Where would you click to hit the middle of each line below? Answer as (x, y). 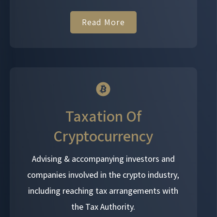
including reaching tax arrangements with (103, 190)
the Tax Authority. (103, 206)
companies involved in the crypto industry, (103, 174)
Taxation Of (103, 116)
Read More (103, 22)
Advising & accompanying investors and (103, 158)
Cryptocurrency (103, 135)
